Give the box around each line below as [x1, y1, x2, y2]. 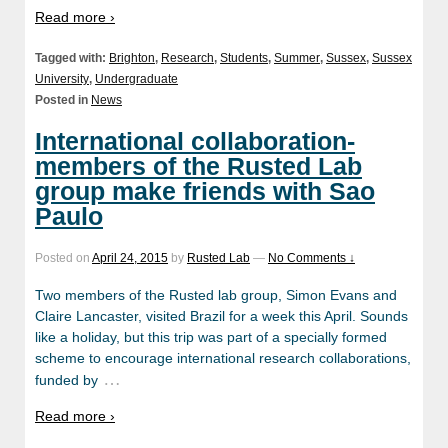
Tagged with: [35, 50, 109, 65]
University [35, 71, 89, 86]
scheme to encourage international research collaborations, [35, 349, 411, 366]
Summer [274, 50, 320, 65]
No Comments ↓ [268, 251, 355, 266]
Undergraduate [95, 71, 178, 86]
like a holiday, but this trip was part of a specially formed [35, 328, 387, 345]
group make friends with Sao [35, 177, 375, 206]
